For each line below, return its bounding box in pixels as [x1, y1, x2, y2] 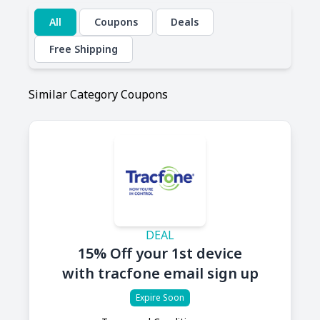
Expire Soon [136, 291, 184, 304]
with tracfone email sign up [61, 264, 259, 283]
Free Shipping [49, 42, 118, 56]
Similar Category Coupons [29, 86, 168, 102]
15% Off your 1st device [78, 244, 242, 263]
